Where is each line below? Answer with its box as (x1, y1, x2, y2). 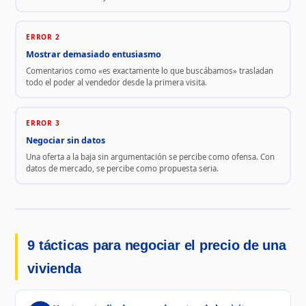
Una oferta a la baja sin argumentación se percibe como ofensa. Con (25, 151, 275, 162)
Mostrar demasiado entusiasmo (25, 48, 161, 60)
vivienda (27, 261, 81, 277)
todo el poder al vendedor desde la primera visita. (25, 76, 207, 87)
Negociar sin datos (25, 134, 105, 146)
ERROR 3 (25, 117, 60, 128)
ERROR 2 (25, 31, 60, 42)
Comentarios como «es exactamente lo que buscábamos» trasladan (25, 65, 273, 76)
